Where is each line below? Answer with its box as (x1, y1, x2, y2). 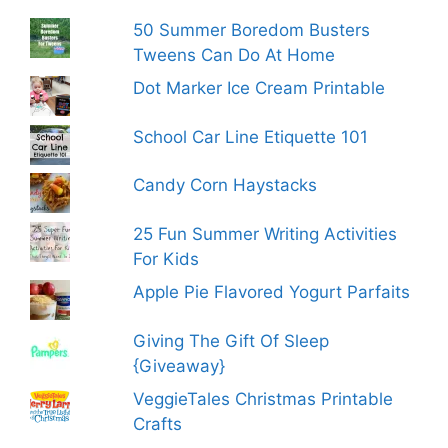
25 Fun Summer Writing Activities (133, 223, 398, 244)
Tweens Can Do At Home (133, 44, 336, 65)
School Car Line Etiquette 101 (133, 126, 369, 147)
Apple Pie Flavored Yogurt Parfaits (133, 282, 411, 303)
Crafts (133, 414, 183, 435)
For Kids (133, 248, 200, 269)
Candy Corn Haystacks (133, 175, 318, 196)
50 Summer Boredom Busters (133, 19, 371, 40)
